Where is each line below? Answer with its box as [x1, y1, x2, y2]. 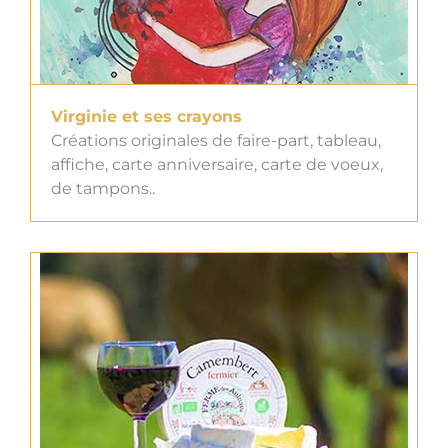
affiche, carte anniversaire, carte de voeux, [51, 155, 383, 175]
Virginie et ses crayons [51, 107, 242, 127]
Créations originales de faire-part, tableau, [51, 131, 381, 151]
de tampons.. [51, 179, 155, 199]
